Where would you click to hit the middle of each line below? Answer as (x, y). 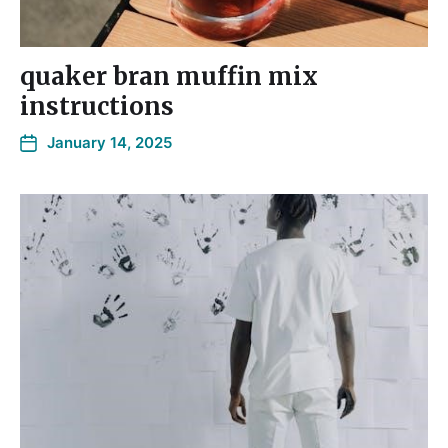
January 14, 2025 (109, 143)
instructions (97, 107)
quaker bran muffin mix (169, 77)
